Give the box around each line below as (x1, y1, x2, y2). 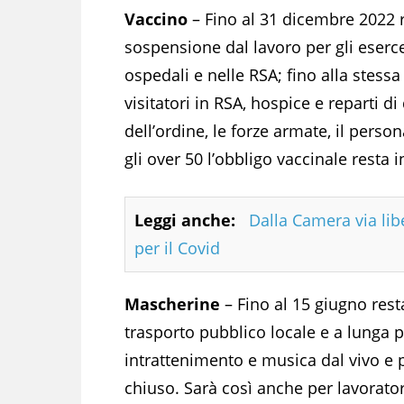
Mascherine (124, 292, 220, 315)
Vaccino (124, 7, 188, 30)
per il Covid (134, 236, 220, 259)
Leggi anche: (134, 208, 235, 231)
